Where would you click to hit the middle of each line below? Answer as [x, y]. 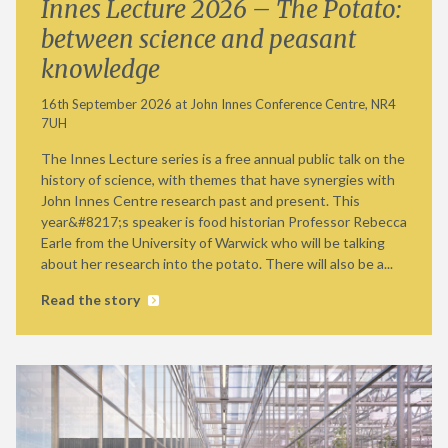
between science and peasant [198, 39]
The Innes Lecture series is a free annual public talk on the [223, 158]
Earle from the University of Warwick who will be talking [213, 242]
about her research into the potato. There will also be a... [217, 263]
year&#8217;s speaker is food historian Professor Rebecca [224, 221]
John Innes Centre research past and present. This [200, 200]
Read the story [92, 299]
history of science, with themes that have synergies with [218, 179]
